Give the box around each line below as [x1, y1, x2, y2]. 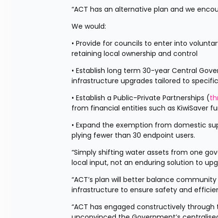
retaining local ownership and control [72, 49, 198, 58]
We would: [72, 21, 106, 31]
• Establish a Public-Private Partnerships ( [72, 93, 210, 103]
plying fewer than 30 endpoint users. [72, 130, 195, 140]
